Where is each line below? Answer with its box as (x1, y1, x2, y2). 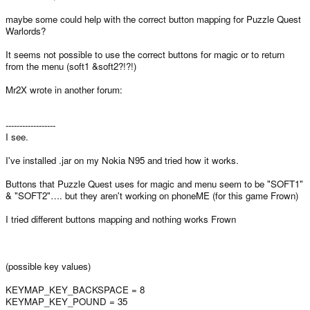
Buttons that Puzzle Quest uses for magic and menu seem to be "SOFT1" (6, 176, 303, 190)
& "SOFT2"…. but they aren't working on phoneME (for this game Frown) (6, 188, 298, 202)
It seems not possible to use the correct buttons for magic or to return (6, 47, 284, 61)
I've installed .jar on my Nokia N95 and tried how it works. (6, 153, 239, 167)
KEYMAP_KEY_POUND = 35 (6, 294, 127, 308)
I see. (6, 129, 28, 143)
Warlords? (6, 24, 46, 37)
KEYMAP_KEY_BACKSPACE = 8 (6, 282, 145, 296)
